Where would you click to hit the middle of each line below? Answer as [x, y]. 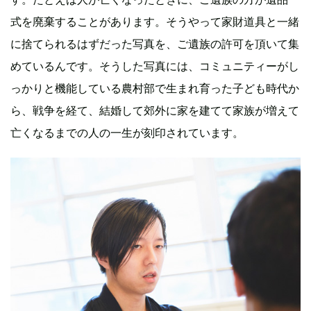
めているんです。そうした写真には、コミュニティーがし [155, 66]
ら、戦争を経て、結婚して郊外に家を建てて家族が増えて [155, 110]
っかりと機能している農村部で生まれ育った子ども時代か [155, 88]
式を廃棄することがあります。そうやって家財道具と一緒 [155, 21]
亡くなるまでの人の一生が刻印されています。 [127, 132]
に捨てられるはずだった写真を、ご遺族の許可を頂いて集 [155, 43]
